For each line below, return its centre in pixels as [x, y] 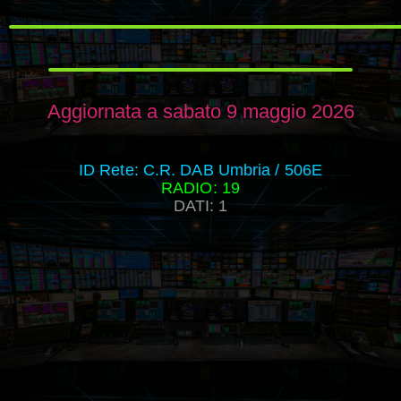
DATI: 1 [200, 206]
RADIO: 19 [200, 188]
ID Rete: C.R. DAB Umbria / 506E [200, 171]
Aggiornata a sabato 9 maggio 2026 [200, 112]
